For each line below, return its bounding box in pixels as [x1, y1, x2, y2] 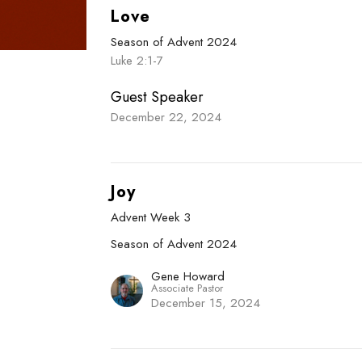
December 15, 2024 [151, 293, 261, 312]
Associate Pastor [151, 280, 224, 296]
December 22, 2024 [111, 107, 222, 126]
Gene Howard [151, 267, 225, 285]
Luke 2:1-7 [111, 51, 164, 69]
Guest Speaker [111, 86, 204, 107]
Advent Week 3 [111, 208, 192, 226]
